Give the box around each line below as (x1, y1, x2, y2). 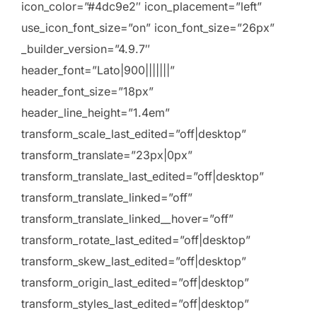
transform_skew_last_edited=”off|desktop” (21, 254, 246, 269)
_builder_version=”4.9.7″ (21, 42, 150, 57)
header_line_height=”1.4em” (21, 105, 170, 120)
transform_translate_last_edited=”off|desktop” (21, 169, 264, 184)
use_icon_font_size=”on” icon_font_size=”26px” (21, 21, 275, 35)
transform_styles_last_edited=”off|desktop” (21, 296, 249, 311)
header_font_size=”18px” (21, 84, 154, 99)
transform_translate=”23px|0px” (21, 148, 192, 163)
